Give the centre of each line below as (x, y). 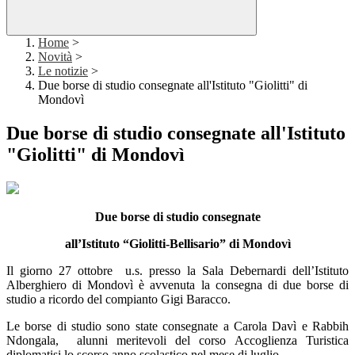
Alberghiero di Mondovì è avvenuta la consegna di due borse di (177, 285)
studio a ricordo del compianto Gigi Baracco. (118, 300)
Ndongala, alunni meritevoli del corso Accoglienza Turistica (177, 341)
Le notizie (63, 71)
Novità (55, 57)
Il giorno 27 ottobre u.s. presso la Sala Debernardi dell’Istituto (177, 271)
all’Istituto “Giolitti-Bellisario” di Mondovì (177, 244)
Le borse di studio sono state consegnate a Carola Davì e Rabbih (177, 326)
